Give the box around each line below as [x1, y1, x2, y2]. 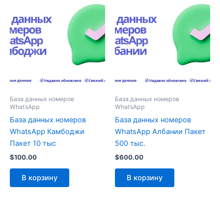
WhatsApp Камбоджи [10, 127, 84, 137]
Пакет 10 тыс [10, 139, 56, 148]
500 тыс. [115, 139, 145, 148]
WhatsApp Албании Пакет [115, 127, 206, 137]
